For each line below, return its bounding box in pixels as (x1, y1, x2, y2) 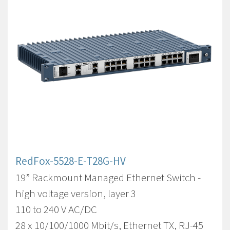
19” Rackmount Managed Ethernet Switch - (15, 170, 201, 184)
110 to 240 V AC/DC (15, 202, 97, 216)
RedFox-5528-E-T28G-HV (15, 154, 126, 168)
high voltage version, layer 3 (15, 186, 136, 200)
